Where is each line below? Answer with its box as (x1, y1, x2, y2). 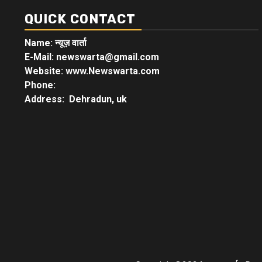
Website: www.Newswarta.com (25, 65, 160, 77)
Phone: (25, 80, 58, 91)
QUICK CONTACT (25, 11, 136, 27)
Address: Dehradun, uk (25, 94, 127, 105)
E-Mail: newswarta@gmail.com (25, 51, 159, 63)
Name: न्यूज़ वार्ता (25, 37, 89, 49)
